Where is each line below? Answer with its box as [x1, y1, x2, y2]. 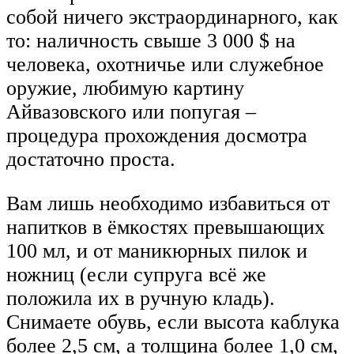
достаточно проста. [6, 147, 181, 171]
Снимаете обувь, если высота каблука [6, 310, 340, 333]
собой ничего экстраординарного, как [6, 5, 338, 28]
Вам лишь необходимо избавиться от [6, 191, 330, 215]
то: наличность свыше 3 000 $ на [6, 28, 296, 52]
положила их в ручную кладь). [6, 286, 275, 310]
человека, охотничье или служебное [6, 52, 324, 76]
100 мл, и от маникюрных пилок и [6, 239, 307, 262]
